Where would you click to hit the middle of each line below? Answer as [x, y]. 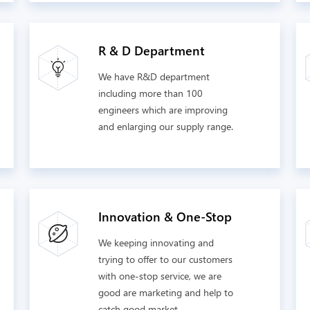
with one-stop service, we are [160, 276]
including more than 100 [151, 93]
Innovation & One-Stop [165, 217]
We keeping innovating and [156, 243]
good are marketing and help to [166, 292]
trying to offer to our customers [166, 259]
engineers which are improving [163, 110]
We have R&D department [154, 76]
